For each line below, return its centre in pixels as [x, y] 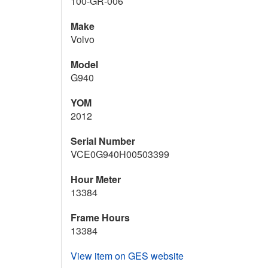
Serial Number [103, 141]
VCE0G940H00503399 [120, 154]
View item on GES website [127, 256]
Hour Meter [96, 179]
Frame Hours [100, 218]
